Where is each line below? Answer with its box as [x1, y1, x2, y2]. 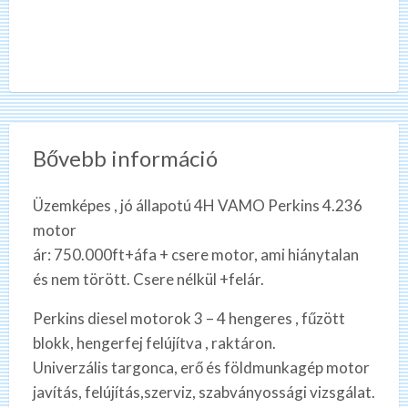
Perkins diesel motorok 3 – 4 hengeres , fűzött [32, 309, 345, 329]
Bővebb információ [32, 145, 218, 172]
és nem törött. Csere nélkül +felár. [32, 270, 264, 290]
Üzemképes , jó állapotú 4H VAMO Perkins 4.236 [32, 196, 362, 216]
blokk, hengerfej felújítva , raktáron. [32, 333, 276, 353]
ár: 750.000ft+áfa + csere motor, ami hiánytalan [32, 245, 359, 265]
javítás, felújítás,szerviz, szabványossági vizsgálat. [32, 382, 375, 403]
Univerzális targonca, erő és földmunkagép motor [32, 358, 370, 378]
